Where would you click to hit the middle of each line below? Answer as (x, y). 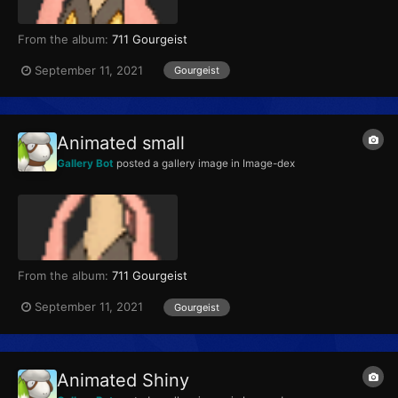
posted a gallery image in (178, 164)
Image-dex (269, 164)
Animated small (121, 143)
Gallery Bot (85, 164)
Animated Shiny (123, 380)
